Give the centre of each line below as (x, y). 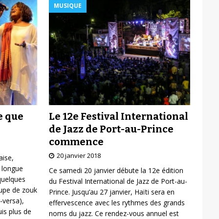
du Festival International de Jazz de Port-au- (118, 181)
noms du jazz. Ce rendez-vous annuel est (114, 213)
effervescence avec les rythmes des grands (117, 202)
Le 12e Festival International (118, 116)
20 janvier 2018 (78, 155)
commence (76, 142)
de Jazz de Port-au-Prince (111, 129)
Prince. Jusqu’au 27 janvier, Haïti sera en (111, 192)
